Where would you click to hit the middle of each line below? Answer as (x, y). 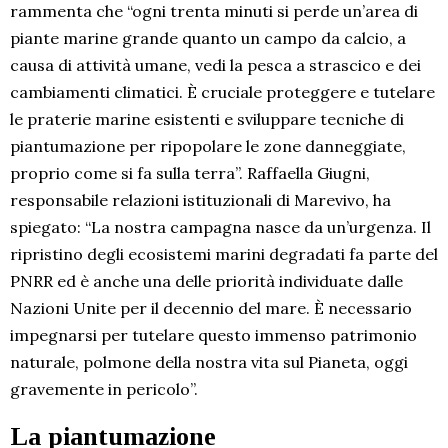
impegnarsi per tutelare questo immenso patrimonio (213, 335)
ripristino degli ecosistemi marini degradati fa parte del (224, 254)
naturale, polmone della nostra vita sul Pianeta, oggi (209, 362)
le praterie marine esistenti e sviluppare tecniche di (207, 119)
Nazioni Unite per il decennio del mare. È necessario (211, 308)
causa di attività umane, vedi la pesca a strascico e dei (215, 65)
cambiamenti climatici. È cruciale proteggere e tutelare (222, 92)
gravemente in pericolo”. (104, 389)
